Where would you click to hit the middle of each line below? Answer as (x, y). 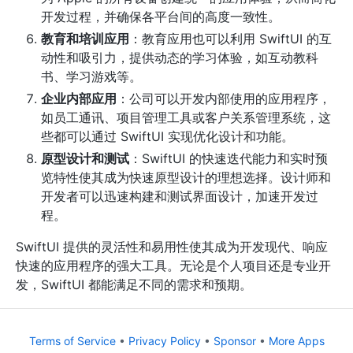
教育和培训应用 (85, 39)
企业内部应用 (79, 99)
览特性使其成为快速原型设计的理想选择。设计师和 (186, 178)
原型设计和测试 (85, 159)
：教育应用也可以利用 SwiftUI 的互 (230, 39)
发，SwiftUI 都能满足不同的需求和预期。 (134, 285)
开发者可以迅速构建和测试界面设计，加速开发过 (180, 197)
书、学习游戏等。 (91, 77)
